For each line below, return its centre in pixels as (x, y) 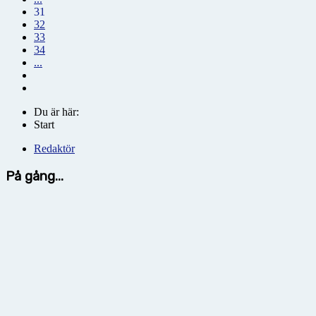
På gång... (35, 176)
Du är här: (59, 111)
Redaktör (54, 148)
